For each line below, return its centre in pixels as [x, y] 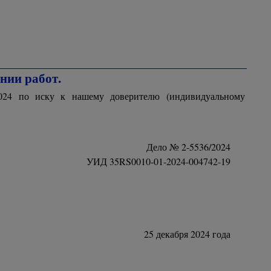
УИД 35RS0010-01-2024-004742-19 [158, 161]
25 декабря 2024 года [187, 234]
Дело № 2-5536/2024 [188, 147]
